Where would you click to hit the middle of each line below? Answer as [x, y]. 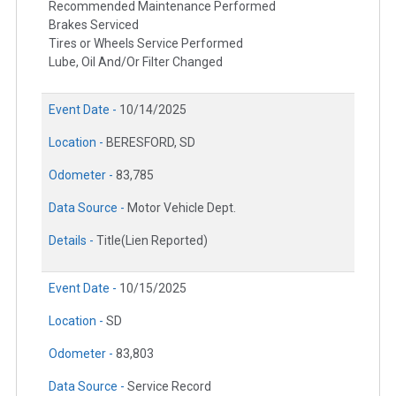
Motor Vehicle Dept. [182, 208]
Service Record [169, 387]
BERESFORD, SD [151, 143]
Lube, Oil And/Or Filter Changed [136, 62]
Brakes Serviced [94, 25]
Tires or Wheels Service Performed [146, 44]
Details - [72, 241]
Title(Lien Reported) [152, 241]
